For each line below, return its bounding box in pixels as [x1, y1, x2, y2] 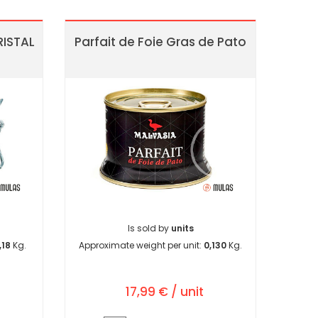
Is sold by [127, 222, 171, 235]
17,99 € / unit [126, 283, 204, 301]
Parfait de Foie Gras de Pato [75, 33, 246, 50]
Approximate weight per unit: [79, 239, 204, 252]
